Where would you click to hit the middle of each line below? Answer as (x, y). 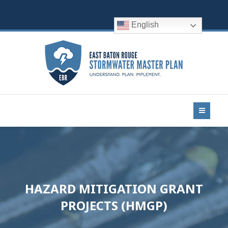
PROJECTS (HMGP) (114, 205)
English (144, 25)
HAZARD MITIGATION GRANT (114, 189)
